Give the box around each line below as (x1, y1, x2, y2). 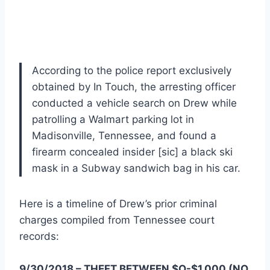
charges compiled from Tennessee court (19, 214, 215, 227)
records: (19, 230, 59, 243)
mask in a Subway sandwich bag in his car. (32, 162, 240, 175)
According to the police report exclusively (32, 64, 231, 77)
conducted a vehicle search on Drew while (32, 97, 237, 110)
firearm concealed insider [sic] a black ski (32, 146, 233, 159)
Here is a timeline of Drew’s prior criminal (19, 198, 217, 210)
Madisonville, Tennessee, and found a (32, 130, 216, 142)
